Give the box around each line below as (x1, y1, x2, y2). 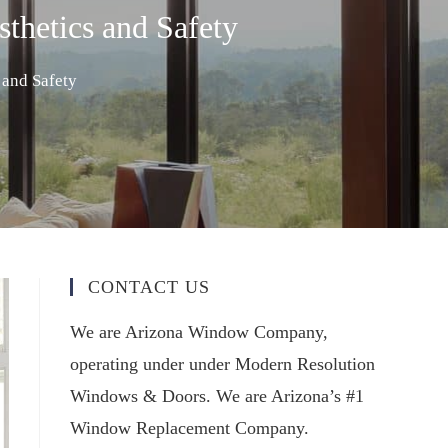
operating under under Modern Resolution (70, 354, 375, 374)
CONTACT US (88, 277, 210, 297)
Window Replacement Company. (70, 418, 309, 438)
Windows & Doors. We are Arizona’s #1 (70, 386, 364, 406)
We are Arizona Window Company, (70, 322, 328, 342)
